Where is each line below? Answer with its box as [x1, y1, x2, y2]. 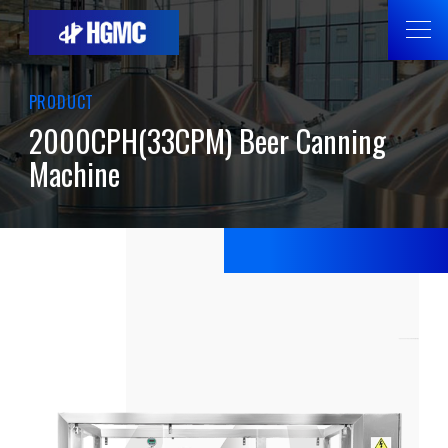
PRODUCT [28, 90, 95, 114]
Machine [28, 151, 120, 196]
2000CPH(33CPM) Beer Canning [28, 118, 386, 163]
